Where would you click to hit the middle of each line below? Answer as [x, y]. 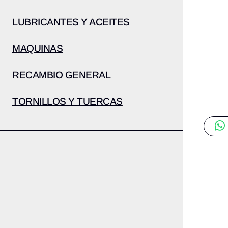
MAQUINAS [38, 49]
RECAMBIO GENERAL [62, 75]
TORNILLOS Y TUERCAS [67, 102]
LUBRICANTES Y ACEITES [71, 22]
